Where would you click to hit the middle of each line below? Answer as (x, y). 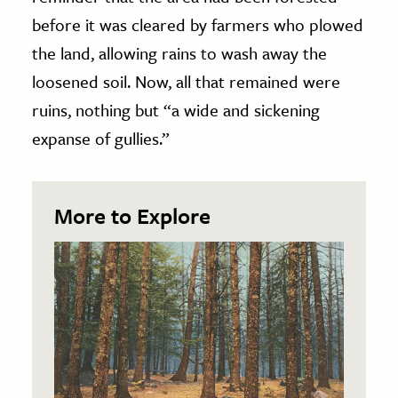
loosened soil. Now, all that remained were (186, 82)
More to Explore (132, 216)
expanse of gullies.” (101, 139)
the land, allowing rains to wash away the (179, 53)
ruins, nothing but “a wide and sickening (176, 110)
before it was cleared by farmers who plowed (198, 25)
